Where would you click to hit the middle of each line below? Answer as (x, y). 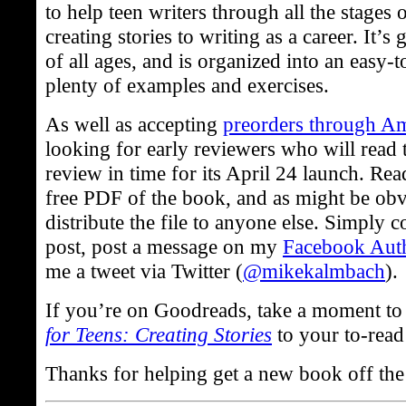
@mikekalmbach (314, 271)
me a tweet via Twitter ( (144, 271)
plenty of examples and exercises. (187, 86)
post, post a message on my (164, 247)
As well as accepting (134, 125)
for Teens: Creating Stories (159, 335)
